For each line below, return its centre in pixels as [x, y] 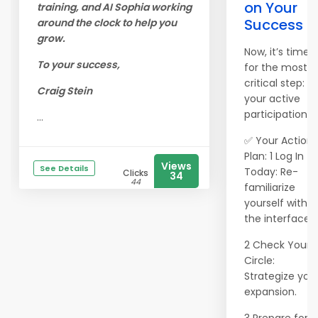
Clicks [136, 173]
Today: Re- [271, 172]
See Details [64, 168]
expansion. [270, 292]
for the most [276, 67]
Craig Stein [65, 91]
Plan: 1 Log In [274, 156]
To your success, [78, 65]
